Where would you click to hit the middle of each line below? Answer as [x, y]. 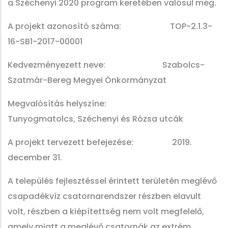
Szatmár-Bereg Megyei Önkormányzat [87, 80]
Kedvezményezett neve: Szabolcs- [106, 65]
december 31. [35, 158]
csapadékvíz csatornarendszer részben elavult [104, 196]
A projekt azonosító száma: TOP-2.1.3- [110, 26]
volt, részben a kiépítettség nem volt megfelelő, [106, 211]
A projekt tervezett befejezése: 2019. [100, 142]
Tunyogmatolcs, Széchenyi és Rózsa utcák [95, 119]
